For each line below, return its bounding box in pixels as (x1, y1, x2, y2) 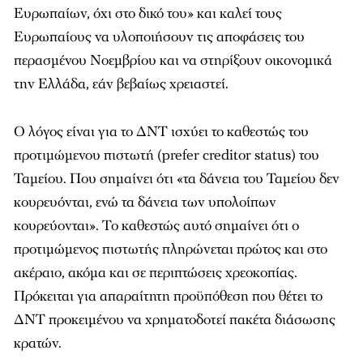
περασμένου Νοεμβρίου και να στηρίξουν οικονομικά (14, 51, 332, 70)
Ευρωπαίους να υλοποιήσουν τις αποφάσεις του (14, 28, 305, 47)
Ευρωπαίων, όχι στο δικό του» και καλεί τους (14, 4, 282, 23)
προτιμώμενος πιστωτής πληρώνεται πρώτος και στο (14, 240, 327, 259)
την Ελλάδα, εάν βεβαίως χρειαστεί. (14, 75, 228, 94)
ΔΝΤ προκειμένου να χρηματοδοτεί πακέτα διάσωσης (14, 310, 335, 330)
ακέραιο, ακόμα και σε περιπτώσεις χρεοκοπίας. (14, 263, 297, 283)
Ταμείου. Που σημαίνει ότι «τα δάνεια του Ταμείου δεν (14, 169, 340, 189)
